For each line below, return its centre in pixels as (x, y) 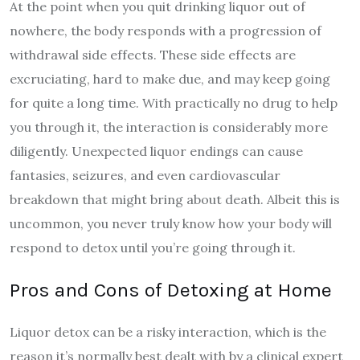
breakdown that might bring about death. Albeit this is (175, 199)
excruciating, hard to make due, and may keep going (170, 78)
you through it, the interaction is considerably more (169, 127)
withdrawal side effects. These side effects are (153, 54)
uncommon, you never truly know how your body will (171, 223)
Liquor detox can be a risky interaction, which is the (168, 331)
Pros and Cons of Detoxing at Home (171, 289)
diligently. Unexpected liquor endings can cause (156, 151)
